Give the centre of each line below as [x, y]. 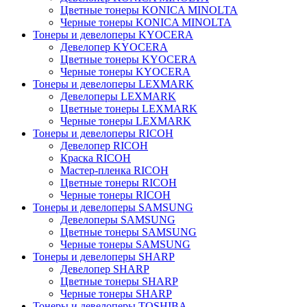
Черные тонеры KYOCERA [125, 72]
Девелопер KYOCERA [114, 47]
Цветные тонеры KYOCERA [128, 59]
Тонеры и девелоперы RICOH [103, 133]
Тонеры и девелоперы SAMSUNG [113, 207]
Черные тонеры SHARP [116, 294]
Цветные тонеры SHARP [119, 281]
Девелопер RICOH [104, 146]
